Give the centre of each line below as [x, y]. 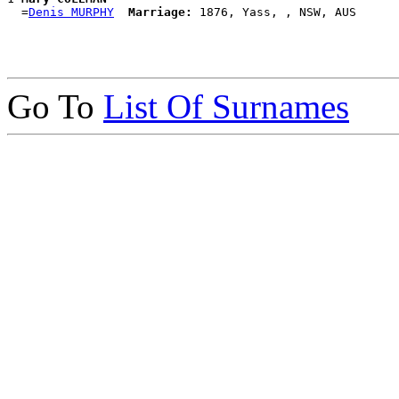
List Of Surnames [226, 106]
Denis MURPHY [71, 12]
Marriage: [160, 12]
